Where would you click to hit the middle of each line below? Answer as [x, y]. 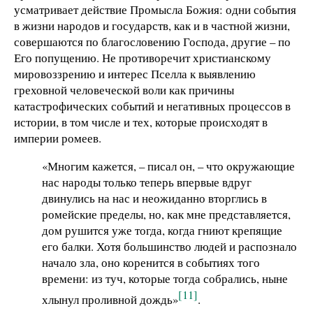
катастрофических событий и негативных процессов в [152, 106]
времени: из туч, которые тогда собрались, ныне [165, 278]
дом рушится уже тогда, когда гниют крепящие [162, 230]
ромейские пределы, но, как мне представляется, [166, 214]
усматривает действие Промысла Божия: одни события [155, 10]
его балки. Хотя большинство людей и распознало [169, 246]
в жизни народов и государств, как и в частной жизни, [152, 26]
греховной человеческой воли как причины [124, 90]
